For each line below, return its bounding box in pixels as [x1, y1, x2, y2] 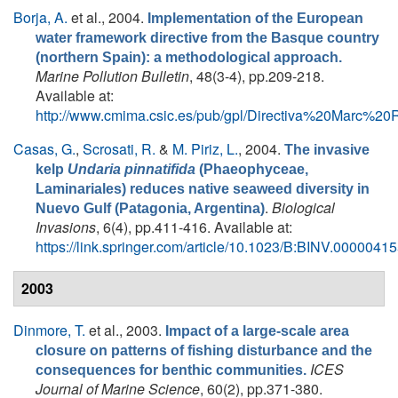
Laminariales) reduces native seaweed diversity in [36, 181, 370, 196]
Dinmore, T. [13, 320, 85, 340]
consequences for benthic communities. [36, 362, 306, 378]
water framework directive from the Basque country [36, 30, 379, 45]
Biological [272, 197, 335, 218]
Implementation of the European [147, 11, 363, 26]
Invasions [36, 217, 96, 237]
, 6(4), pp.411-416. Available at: [96, 217, 292, 237]
